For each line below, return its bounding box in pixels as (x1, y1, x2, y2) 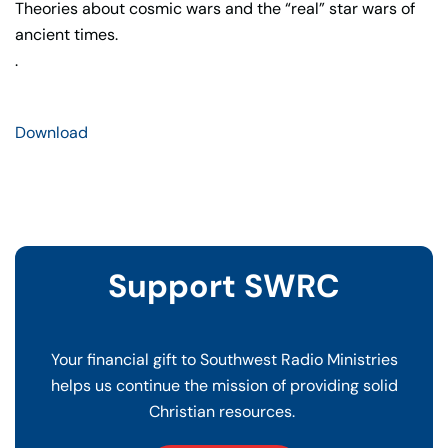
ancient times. (15, 23, 118, 45)
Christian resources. (149, 401, 299, 422)
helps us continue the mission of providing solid (50, 375, 398, 396)
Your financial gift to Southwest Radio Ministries (50, 349, 398, 370)
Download (15, 121, 88, 143)
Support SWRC (108, 265, 340, 307)
